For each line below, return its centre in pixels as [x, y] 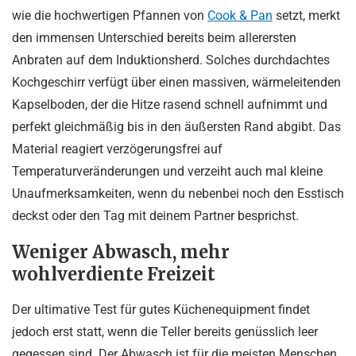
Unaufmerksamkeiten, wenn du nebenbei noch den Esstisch [178, 193]
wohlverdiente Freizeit [114, 274]
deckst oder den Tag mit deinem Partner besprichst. [155, 215]
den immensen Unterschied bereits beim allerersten [154, 37]
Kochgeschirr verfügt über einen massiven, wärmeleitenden [176, 82]
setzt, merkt [306, 15]
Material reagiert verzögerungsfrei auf [117, 149]
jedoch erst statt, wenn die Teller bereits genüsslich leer [165, 331]
